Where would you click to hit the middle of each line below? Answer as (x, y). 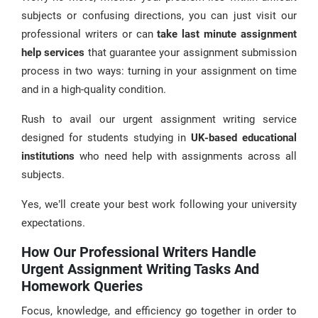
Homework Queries (82, 286)
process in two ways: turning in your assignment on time (159, 71)
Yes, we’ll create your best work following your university (159, 204)
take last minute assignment (227, 34)
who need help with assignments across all (186, 156)
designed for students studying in (106, 138)
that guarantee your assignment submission (191, 53)
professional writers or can (89, 34)
